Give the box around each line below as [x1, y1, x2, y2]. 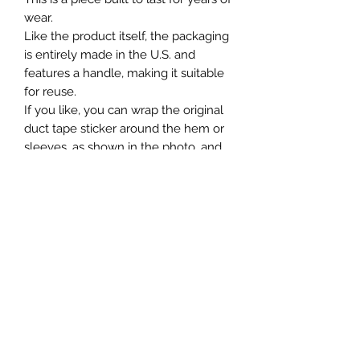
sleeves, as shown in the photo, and [24, 139, 222, 154]
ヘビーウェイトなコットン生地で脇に [24, 213, 229, 228]
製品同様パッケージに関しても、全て [24, 305, 229, 321]
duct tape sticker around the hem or [24, 121, 224, 136]
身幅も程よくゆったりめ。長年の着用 [24, 268, 229, 284]
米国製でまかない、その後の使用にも [24, 324, 229, 339]
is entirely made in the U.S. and [24, 47, 195, 62]
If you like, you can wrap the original [24, 102, 223, 117]
